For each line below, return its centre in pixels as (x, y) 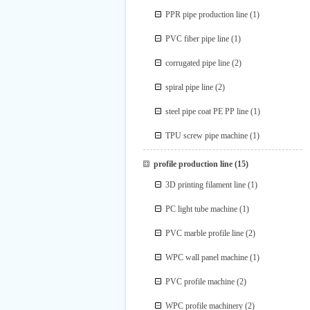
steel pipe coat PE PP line (207, 111)
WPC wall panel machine (207, 257)
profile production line (193, 164)
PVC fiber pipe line (198, 39)
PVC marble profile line (205, 233)
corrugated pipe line (198, 63)
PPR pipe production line (207, 15)
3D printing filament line (206, 185)
